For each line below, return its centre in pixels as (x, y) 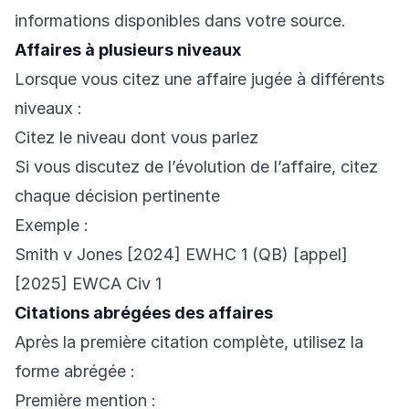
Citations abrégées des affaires (144, 313)
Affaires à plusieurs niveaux (128, 50)
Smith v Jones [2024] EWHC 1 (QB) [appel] (181, 255)
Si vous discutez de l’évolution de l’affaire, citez (196, 167)
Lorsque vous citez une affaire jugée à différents (199, 79)
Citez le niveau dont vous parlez (136, 138)
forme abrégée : (75, 372)
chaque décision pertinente (117, 196)
